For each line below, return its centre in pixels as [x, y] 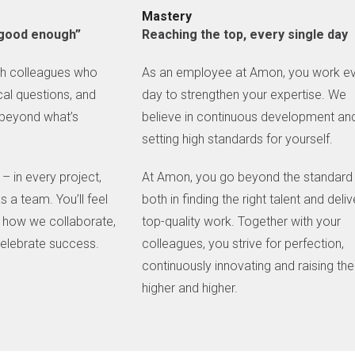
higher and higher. [190, 288]
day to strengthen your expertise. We [244, 95]
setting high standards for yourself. [238, 139]
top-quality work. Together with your [242, 222]
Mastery [167, 17]
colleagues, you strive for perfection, [243, 244]
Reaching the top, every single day [245, 35]
